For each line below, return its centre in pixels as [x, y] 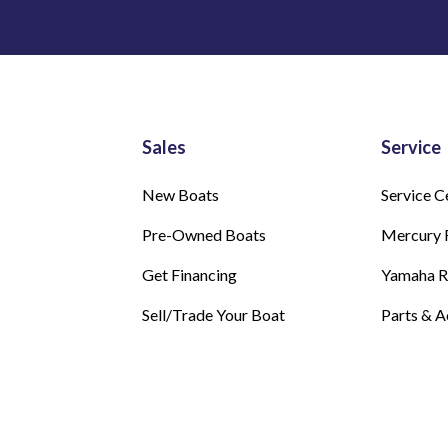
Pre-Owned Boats [204, 235]
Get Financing [189, 275]
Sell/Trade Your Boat [213, 315]
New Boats [180, 195]
